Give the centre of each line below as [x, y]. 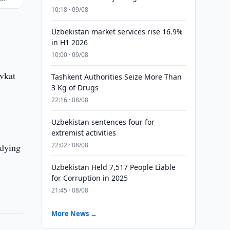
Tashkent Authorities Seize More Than [116, 77]
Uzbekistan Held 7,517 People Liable [113, 167]
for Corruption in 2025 [89, 178]
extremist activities [83, 133]
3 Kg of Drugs [75, 88]
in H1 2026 [69, 42]
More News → [74, 214]
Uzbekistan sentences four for [103, 122]
